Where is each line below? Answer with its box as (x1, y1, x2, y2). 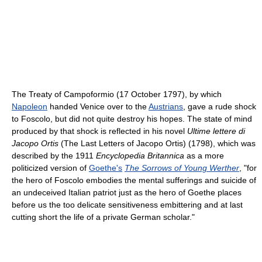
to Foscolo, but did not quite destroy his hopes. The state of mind (12, 114, 252, 124)
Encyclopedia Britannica (96, 151, 184, 161)
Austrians (149, 102, 183, 112)
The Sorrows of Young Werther (125, 163, 239, 173)
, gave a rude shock (183, 102, 256, 112)
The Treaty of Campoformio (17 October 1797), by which (12, 89, 222, 99)
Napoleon (12, 102, 47, 112)
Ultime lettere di (187, 126, 245, 136)
